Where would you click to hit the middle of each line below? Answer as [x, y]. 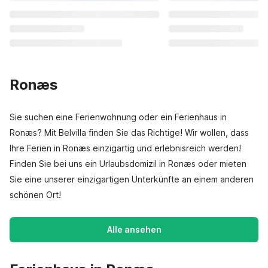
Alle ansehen [134, 229]
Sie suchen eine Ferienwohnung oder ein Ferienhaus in [118, 117]
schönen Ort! [35, 195]
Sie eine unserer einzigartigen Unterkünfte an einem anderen [132, 179]
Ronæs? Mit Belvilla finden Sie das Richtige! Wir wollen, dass [129, 133]
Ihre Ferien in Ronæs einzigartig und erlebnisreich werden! [125, 148]
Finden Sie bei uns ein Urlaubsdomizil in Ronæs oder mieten [128, 164]
